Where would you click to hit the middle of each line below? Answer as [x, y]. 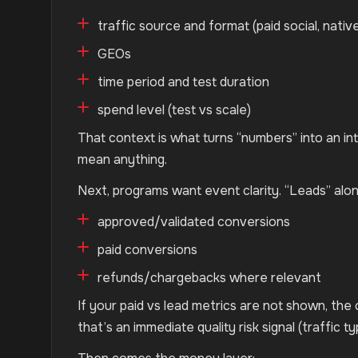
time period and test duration [183, 82]
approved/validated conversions [194, 222]
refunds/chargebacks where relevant [209, 278]
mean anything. [122, 159]
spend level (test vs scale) [174, 110]
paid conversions [147, 250]
